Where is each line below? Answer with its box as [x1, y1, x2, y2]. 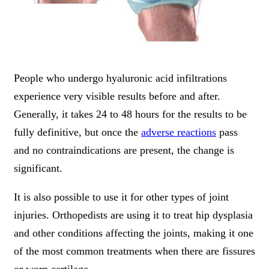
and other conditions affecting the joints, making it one [14, 227, 253, 240]
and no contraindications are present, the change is [14, 144, 234, 157]
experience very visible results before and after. [14, 90, 220, 103]
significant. [14, 162, 62, 175]
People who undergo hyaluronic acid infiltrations [14, 72, 227, 85]
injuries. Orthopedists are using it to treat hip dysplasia [14, 209, 253, 222]
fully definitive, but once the [14, 126, 141, 139]
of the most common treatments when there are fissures [14, 245, 255, 258]
